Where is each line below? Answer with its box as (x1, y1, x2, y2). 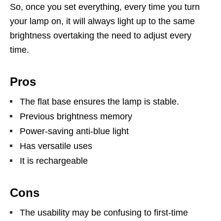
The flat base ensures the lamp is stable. (20, 96, 179, 107)
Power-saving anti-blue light (20, 126, 129, 136)
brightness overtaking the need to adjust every (10, 30, 191, 40)
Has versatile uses (20, 141, 92, 151)
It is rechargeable (20, 155, 88, 166)
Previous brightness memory (20, 111, 132, 121)
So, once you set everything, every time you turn (10, 1, 200, 12)
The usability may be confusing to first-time (20, 207, 188, 218)
